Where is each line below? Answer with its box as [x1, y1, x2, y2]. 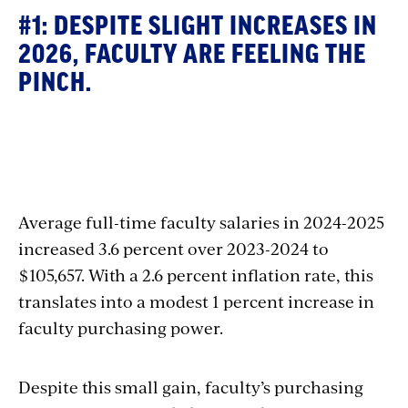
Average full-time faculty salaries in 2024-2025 [18, 209, 384, 233]
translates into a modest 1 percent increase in [18, 289, 374, 312]
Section [18, 150, 126, 191]
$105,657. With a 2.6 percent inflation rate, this [18, 262, 373, 286]
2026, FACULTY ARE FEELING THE [18, 41, 366, 67]
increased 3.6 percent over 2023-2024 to [18, 236, 329, 260]
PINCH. [18, 69, 97, 96]
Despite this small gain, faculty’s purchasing [18, 374, 363, 398]
